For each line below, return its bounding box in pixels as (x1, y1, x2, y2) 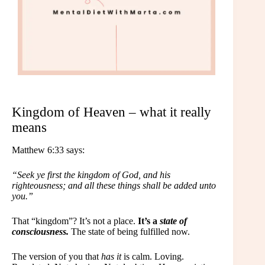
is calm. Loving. (121, 251, 184, 262)
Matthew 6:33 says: (12, 145, 85, 156)
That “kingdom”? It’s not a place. (12, 216, 138, 227)
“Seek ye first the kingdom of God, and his (12, 170, 170, 180)
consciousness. (12, 227, 69, 237)
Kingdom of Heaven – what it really (12, 104, 211, 119)
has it (101, 251, 121, 262)
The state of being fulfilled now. (69, 227, 190, 237)
